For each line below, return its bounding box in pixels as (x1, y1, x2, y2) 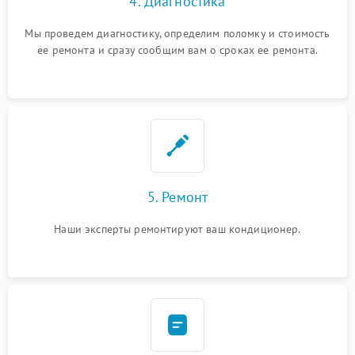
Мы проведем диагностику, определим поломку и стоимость (25, 26, 330, 40)
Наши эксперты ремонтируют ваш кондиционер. (54, 222, 301, 236)
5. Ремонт (147, 188, 208, 206)
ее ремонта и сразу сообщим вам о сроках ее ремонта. (37, 43, 318, 57)
